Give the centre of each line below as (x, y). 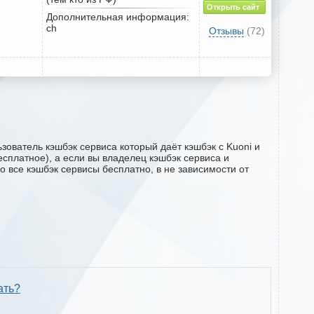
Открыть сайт (233, 7)
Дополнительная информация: (118, 16)
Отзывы (226, 30)
